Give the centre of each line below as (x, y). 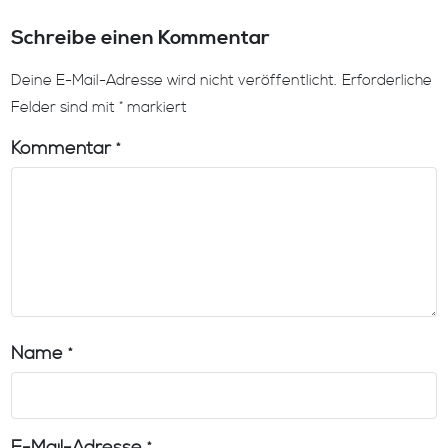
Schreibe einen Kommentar (141, 39)
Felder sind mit (65, 108)
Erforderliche (387, 81)
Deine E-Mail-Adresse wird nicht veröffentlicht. (174, 81)
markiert (155, 108)
